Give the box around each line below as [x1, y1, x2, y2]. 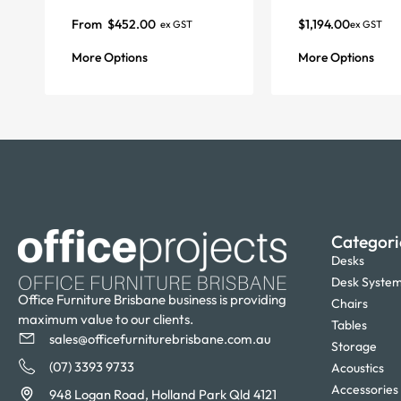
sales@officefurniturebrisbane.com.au [49, 329, 271, 347]
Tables [331, 316, 367, 333]
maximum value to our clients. [18, 310, 193, 328]
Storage [331, 337, 377, 354]
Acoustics [331, 359, 384, 376]
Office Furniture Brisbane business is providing [18, 290, 286, 308]
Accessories [331, 380, 398, 397]
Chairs [331, 294, 368, 311]
